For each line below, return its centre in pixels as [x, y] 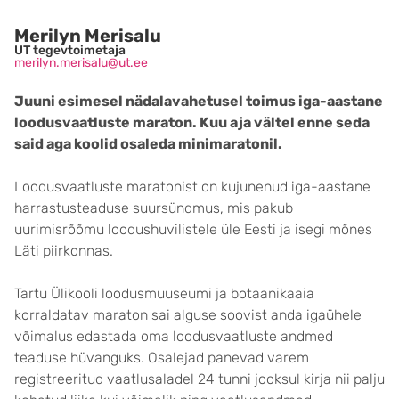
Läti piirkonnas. [64, 251]
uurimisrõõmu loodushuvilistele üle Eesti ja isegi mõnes [193, 229]
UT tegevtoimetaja [70, 50]
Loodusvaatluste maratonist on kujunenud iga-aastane [192, 187]
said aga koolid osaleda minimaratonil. [148, 144]
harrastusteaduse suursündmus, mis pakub [154, 208]
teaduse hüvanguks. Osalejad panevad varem [162, 358]
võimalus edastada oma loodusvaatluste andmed [174, 336]
